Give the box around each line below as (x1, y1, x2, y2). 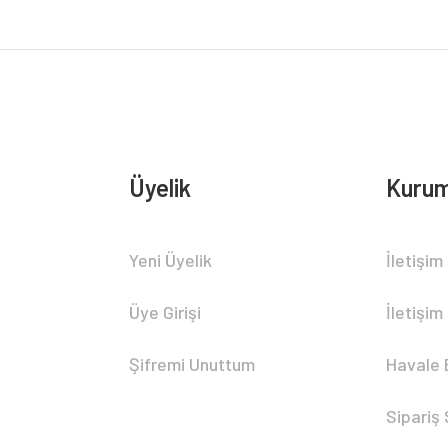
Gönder (203, 194, 245, 208)
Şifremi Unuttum (129, 353, 255, 375)
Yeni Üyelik (129, 249, 212, 271)
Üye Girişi (129, 301, 201, 323)
